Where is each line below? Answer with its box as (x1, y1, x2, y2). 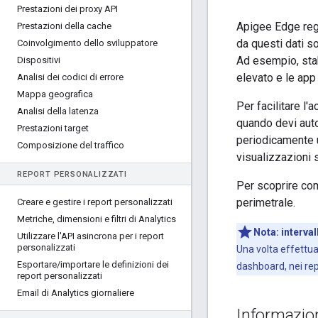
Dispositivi (17, 55, 60, 65)
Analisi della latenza (17, 106, 99, 116)
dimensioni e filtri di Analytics (55, 214, 176, 224)
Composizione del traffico (17, 140, 124, 150)
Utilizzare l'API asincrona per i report (17, 231, 164, 241)
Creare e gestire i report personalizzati (17, 197, 172, 207)
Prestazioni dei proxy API (17, 4, 118, 14)
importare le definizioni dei (60, 259, 169, 270)
